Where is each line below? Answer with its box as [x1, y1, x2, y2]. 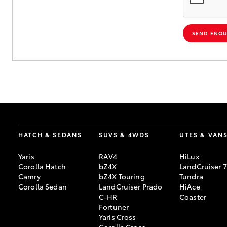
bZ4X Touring [99, 171, 145, 182]
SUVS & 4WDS [99, 130, 149, 139]
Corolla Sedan [18, 181, 67, 192]
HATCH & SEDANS [18, 130, 82, 139]
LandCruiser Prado [99, 181, 163, 192]
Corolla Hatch [18, 161, 66, 172]
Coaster [179, 192, 206, 202]
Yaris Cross [99, 212, 136, 222]
